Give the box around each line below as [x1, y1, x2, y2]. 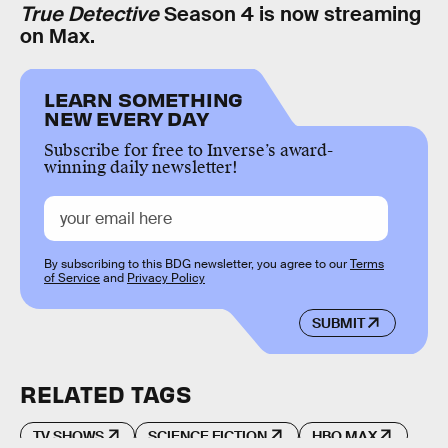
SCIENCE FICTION [148, 426, 268, 445]
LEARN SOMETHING [44, 85, 244, 111]
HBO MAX [311, 426, 377, 445]
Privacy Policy [127, 269, 205, 286]
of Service [44, 269, 100, 286]
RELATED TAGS [20, 378, 191, 408]
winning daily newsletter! [44, 156, 238, 178]
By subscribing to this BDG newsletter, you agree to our [44, 255, 350, 272]
